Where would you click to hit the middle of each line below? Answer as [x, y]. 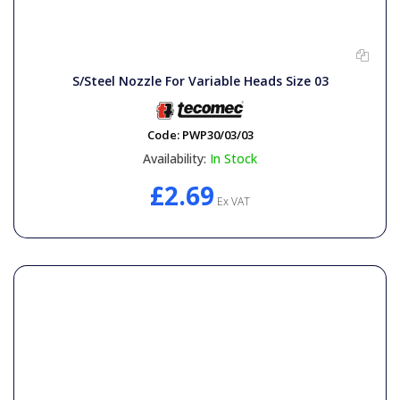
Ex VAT [232, 201]
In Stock [233, 158]
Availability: [175, 158]
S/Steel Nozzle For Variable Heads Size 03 [200, 80]
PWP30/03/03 [217, 134]
